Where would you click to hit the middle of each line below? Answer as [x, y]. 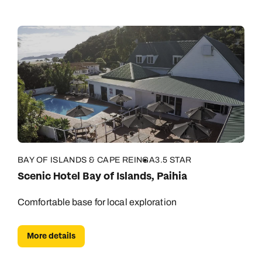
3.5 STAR [173, 160]
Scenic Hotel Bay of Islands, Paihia [102, 176]
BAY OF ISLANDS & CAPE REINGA [87, 160]
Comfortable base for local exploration [97, 202]
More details [51, 236]
